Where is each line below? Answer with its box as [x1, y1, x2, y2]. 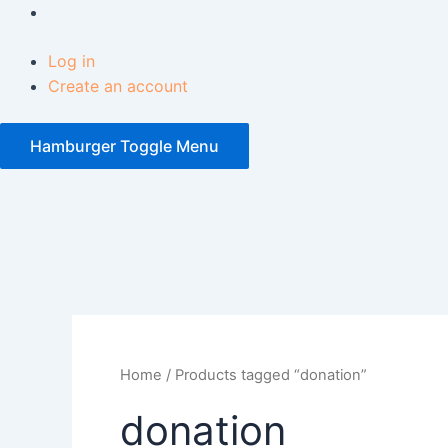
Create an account [48, 76, 188, 97]
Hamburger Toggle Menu [30, 136, 219, 157]
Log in [48, 51, 95, 72]
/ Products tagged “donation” [162, 366, 367, 385]
